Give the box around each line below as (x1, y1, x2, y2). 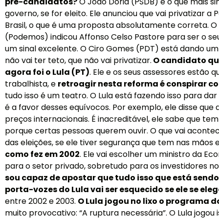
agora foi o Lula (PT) (5, 66, 89, 78)
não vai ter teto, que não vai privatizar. (5, 54, 152, 66)
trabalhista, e (5, 78, 58, 89)
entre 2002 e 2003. (5, 195, 78, 207)
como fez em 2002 (5, 148, 80, 160)
